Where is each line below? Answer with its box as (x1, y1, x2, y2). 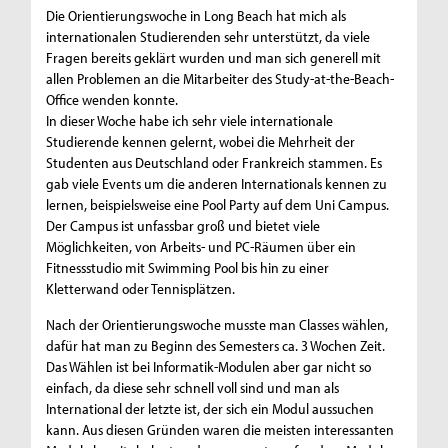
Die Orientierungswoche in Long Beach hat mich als (46, 6, 347, 26)
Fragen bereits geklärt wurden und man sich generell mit (46, 48, 382, 68)
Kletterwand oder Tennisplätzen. (46, 279, 236, 299)
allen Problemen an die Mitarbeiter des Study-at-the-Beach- (46, 69, 395, 89)
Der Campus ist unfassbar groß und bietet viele (46, 216, 321, 236)
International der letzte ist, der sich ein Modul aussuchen (46, 399, 375, 419)
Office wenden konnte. (46, 90, 179, 110)
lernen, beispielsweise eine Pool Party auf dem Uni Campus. (46, 195, 390, 215)
